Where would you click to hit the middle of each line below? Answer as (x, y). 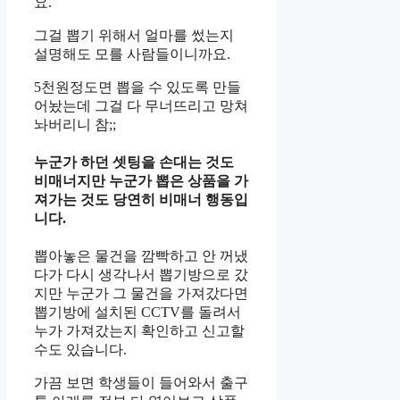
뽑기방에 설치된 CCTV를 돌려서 (137, 312)
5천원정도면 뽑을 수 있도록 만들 (137, 87)
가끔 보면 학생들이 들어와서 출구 (141, 383)
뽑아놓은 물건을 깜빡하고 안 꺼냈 (141, 256)
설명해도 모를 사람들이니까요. (132, 54)
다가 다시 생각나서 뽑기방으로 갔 (141, 275)
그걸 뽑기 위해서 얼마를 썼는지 (134, 35)
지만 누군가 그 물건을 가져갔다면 (141, 294)
